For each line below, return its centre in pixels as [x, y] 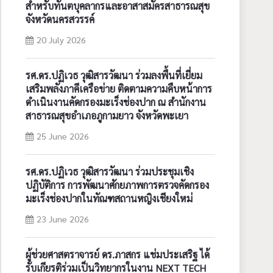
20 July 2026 [61, 40]
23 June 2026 [62, 219]
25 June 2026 [62, 136]
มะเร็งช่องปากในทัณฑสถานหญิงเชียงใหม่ [109, 199]
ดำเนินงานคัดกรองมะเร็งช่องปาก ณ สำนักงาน [115, 102]
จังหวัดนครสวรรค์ [60, 19]
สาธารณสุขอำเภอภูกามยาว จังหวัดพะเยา [107, 116]
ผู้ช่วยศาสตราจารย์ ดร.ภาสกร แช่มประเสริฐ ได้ [117, 255]
